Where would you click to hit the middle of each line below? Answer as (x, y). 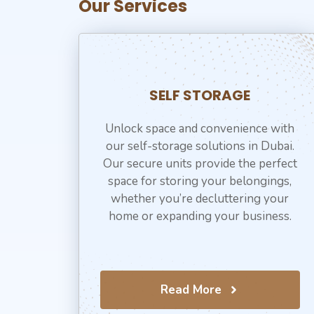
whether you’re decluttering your (200, 198)
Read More (191, 290)
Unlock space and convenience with (200, 128)
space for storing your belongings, (200, 181)
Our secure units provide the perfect (200, 163)
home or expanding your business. (200, 216)
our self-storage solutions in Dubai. (200, 146)
